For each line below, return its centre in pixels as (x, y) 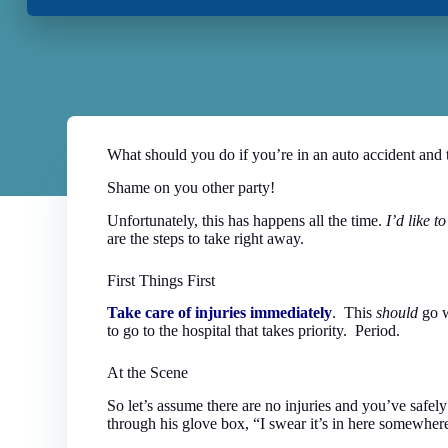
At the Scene (148, 373)
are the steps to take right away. (206, 238)
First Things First (161, 280)
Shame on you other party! (191, 187)
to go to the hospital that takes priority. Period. (254, 331)
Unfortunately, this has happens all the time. (247, 220)
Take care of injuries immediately (220, 313)
